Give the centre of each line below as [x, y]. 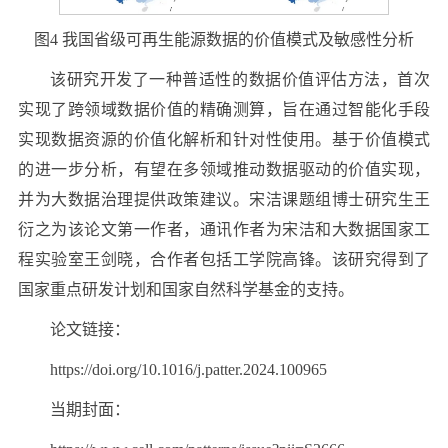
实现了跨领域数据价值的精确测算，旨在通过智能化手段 [224, 110]
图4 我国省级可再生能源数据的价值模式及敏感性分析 [224, 40]
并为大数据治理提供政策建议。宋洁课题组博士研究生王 [224, 200]
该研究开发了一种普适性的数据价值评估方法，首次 [240, 80]
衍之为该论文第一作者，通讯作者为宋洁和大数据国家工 [224, 230]
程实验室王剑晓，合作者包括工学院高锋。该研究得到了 [224, 260]
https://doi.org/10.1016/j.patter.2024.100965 [188, 370]
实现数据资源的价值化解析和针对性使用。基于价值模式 [224, 140]
